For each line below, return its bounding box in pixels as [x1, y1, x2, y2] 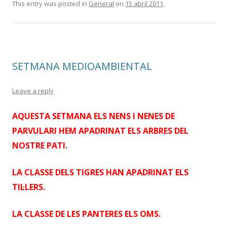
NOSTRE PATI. [12, 140, 67, 151]
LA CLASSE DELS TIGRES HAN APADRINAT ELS [12, 167, 188, 178]
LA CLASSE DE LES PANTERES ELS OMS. [12, 208, 161, 219]
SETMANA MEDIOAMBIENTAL [12, 59, 152, 73]
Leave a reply [12, 86, 54, 95]
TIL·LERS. [12, 181, 45, 193]
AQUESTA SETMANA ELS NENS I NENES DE [12, 110, 175, 122]
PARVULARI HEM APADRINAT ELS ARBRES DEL [12, 125, 188, 136]
